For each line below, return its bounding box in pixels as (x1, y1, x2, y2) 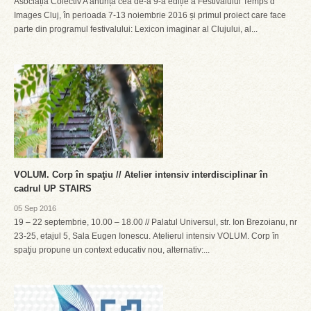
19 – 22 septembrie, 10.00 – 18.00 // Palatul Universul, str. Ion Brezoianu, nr (14, 217, 297, 227)
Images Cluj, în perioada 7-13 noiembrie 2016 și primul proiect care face (14, 10, 286, 20)
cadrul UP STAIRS (14, 183, 92, 194)
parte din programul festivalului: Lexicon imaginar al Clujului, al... (14, 24, 258, 34)
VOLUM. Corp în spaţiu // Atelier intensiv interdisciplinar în (14, 169, 268, 180)
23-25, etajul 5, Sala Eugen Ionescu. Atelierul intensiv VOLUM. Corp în (14, 231, 279, 241)
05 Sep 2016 (14, 204, 56, 212)
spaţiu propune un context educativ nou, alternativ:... (14, 245, 210, 255)
